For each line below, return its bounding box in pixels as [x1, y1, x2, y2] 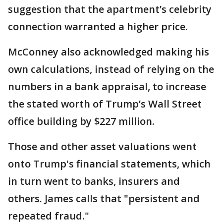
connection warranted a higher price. [8, 20, 188, 33]
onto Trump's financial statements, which [8, 157, 211, 170]
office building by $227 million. [8, 114, 155, 128]
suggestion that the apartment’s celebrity [8, 2, 212, 16]
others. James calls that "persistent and [8, 192, 200, 205]
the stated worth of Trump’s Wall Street [8, 97, 202, 111]
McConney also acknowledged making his [8, 45, 209, 58]
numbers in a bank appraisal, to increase [8, 80, 206, 93]
